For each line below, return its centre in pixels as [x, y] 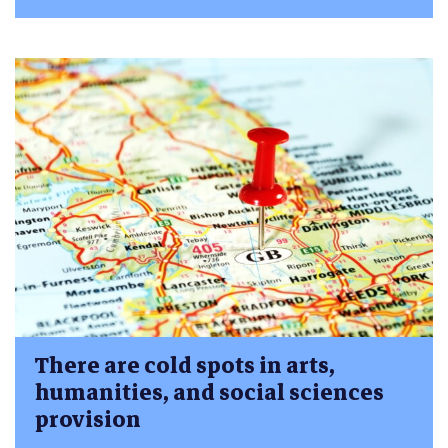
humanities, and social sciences [209, 393]
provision [88, 420]
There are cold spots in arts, [185, 366]
